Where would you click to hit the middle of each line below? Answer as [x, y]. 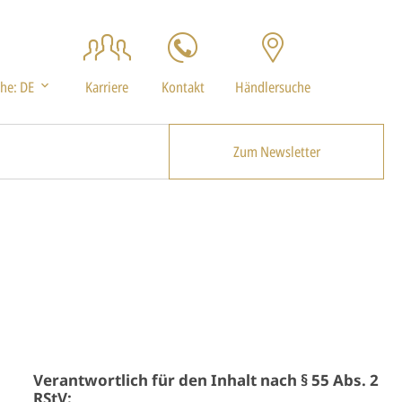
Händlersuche [273, 87]
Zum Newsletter [276, 152]
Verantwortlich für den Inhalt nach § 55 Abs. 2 [205, 380]
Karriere [107, 87]
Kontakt [183, 87]
